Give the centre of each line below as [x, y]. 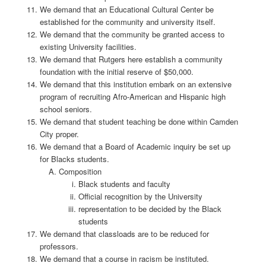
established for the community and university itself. [127, 21]
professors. [59, 246]
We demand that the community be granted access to [132, 34]
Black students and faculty [124, 183]
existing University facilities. [88, 46]
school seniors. [66, 109]
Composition [80, 171]
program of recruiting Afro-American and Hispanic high [132, 96]
